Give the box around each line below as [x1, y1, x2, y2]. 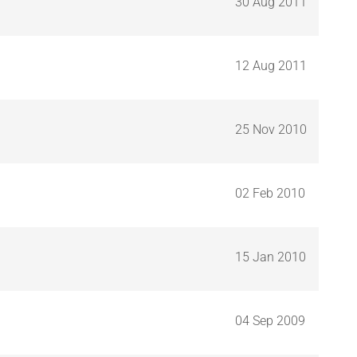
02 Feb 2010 [235, 185, 305, 201]
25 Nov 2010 [235, 121, 307, 137]
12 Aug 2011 [235, 57, 307, 73]
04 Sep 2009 [235, 312, 305, 328]
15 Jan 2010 [235, 249, 306, 265]
